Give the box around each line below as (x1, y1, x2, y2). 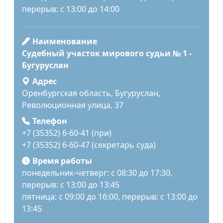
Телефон (32, 115, 67, 127)
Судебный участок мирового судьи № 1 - (22, 48, 192, 59)
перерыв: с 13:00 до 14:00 (22, 3, 119, 15)
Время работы (32, 155, 92, 167)
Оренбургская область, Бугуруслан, (22, 88, 160, 99)
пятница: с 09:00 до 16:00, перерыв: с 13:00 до (22, 191, 198, 203)
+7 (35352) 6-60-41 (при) (22, 127, 111, 139)
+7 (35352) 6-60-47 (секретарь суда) (22, 139, 156, 151)
